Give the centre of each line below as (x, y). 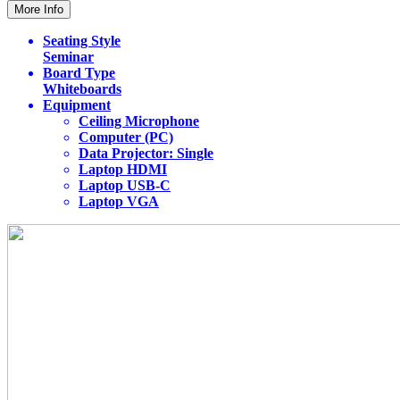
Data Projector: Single (146, 154)
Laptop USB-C (125, 186)
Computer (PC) (126, 137)
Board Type (79, 73)
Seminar (68, 57)
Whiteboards (82, 89)
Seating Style (82, 41)
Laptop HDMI (123, 170)
